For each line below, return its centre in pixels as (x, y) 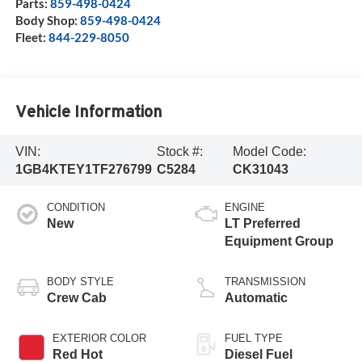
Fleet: (32, 38)
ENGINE (245, 208)
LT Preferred (263, 224)
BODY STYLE (80, 282)
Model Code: (270, 151)
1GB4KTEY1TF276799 (83, 169)
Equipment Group (279, 242)
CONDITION (76, 208)
